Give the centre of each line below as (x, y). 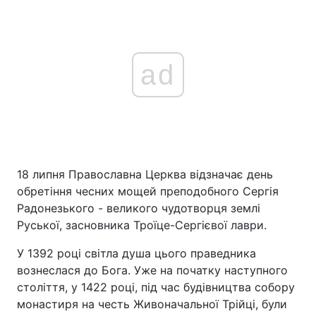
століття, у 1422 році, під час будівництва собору (156, 287)
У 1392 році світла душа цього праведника (136, 253)
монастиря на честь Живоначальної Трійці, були (152, 304)
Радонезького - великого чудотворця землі (139, 208)
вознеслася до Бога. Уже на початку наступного (152, 270)
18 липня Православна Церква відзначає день (145, 174)
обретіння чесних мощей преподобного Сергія (148, 191)
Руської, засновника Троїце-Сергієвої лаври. (142, 225)
